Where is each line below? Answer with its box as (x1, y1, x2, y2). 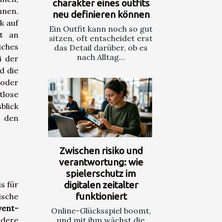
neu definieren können (52, 9, 150, 20)
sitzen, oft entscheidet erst (49, 33, 153, 44)
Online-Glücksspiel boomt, (51, 206, 151, 216)
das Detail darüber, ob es (54, 43, 148, 53)
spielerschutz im (66, 168, 136, 179)
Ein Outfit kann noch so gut (49, 24, 153, 34)
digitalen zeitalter (63, 179, 138, 191)
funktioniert (75, 191, 127, 202)
